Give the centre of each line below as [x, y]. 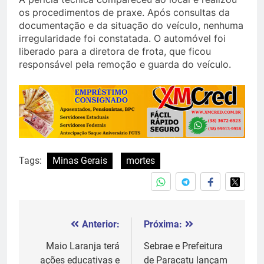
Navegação [66, 227]
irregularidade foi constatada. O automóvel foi [122, 38]
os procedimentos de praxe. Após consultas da [124, 12]
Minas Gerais [80, 160]
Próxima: [163, 224]
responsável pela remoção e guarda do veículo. [125, 64]
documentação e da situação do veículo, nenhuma [131, 25]
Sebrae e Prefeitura [183, 246]
